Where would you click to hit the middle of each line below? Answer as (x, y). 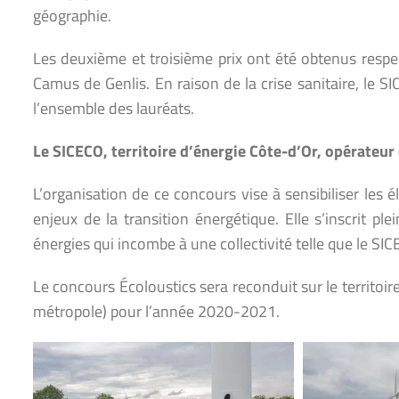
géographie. (72, 15)
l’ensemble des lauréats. (114, 108)
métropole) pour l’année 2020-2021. (156, 311)
